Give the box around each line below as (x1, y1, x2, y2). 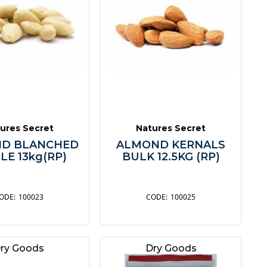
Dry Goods (145, 242, 197, 254)
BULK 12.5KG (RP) (122, 150, 220, 164)
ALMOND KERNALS (116, 138, 226, 152)
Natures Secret (136, 123, 206, 134)
